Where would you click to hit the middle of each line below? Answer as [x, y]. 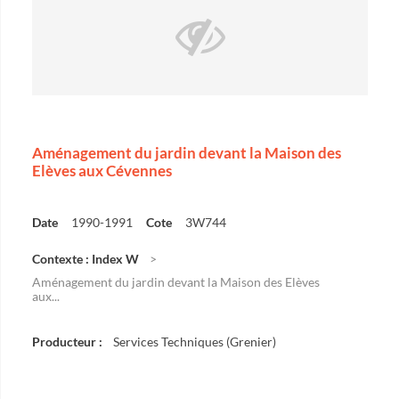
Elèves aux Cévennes [102, 171]
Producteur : [67, 342]
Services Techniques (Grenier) [195, 342]
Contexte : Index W [85, 259]
